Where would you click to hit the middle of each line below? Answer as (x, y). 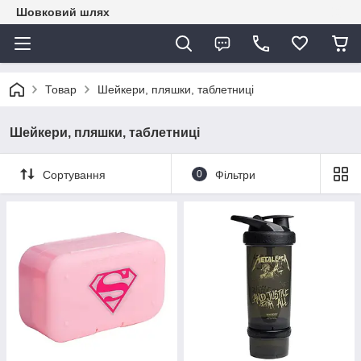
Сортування (74, 174)
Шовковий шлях (63, 12)
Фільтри (235, 174)
